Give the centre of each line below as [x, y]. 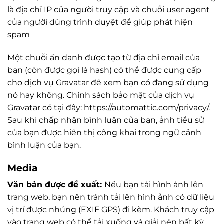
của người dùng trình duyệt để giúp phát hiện [100, 22]
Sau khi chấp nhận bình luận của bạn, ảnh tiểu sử [106, 120]
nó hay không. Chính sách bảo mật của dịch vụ [101, 95]
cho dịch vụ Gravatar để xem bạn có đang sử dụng [108, 82]
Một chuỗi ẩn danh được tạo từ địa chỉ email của [104, 57]
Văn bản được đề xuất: [56, 185]
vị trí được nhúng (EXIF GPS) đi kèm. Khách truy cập [111, 210]
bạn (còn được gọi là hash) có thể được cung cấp [104, 70]
